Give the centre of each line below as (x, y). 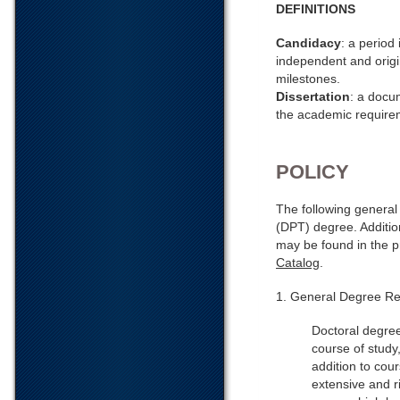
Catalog (298, 262)
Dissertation (313, 96)
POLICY (312, 172)
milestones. (308, 79)
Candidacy (308, 43)
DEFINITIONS (316, 9)
